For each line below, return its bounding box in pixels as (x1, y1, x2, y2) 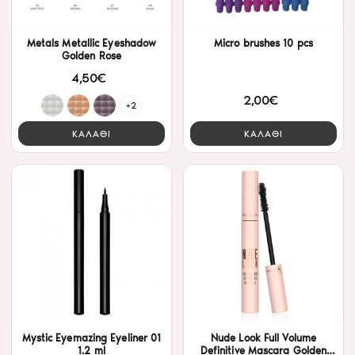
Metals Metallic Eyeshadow (26, 36, 157, 49)
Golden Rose (61, 49, 122, 62)
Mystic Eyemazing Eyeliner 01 (21, 332, 162, 345)
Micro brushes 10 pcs (214, 36, 313, 49)
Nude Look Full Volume (210, 332, 317, 345)
